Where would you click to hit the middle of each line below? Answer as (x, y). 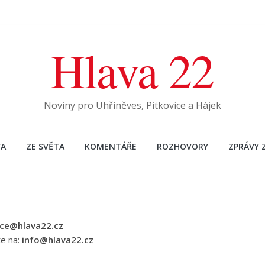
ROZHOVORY (182, 146)
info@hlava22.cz (58, 240)
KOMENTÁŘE (110, 146)
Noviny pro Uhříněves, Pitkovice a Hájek (132, 105)
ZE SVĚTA (45, 146)
